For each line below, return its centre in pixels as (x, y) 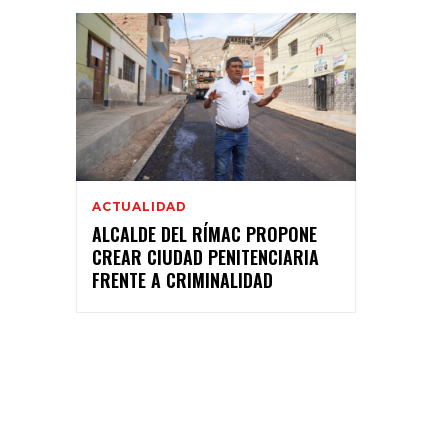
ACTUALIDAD (139, 206)
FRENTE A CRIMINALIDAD (182, 279)
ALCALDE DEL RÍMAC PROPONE (204, 233)
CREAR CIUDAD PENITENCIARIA (205, 256)
